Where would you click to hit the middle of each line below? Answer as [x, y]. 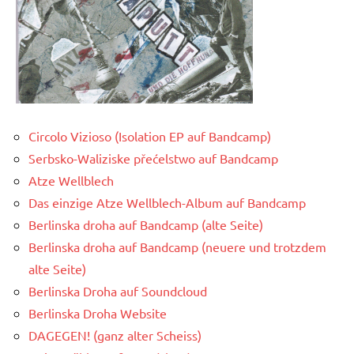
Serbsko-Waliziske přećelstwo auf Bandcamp [153, 158]
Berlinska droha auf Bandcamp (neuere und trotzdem [177, 246]
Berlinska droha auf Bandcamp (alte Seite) [146, 224]
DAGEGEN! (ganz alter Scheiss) [115, 335]
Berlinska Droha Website [98, 313]
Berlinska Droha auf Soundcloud [118, 290]
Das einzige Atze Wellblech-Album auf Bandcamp [167, 202]
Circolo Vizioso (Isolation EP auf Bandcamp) [150, 136]
